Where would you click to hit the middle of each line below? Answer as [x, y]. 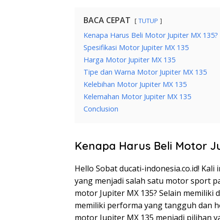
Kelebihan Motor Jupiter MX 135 [135, 84]
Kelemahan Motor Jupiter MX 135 [137, 97]
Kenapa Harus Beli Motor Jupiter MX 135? [151, 35]
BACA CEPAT [107, 20]
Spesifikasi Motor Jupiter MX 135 [136, 48]
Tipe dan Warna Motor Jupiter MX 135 [145, 72]
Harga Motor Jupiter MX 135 [129, 60]
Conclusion [101, 109]
